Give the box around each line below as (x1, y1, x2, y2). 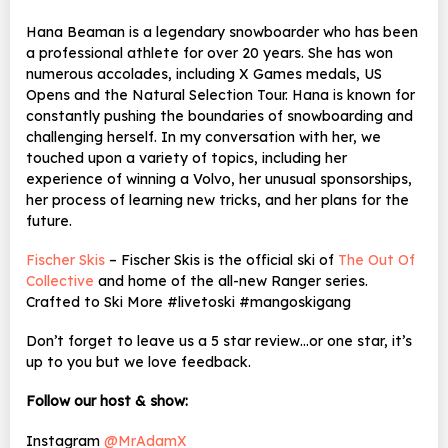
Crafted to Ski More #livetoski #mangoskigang (26, 292, 351, 311)
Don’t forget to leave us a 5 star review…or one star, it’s (26, 332, 412, 351)
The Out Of (338, 250, 415, 269)
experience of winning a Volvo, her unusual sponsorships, (26, 169, 412, 188)
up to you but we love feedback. (26, 353, 251, 372)
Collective (26, 271, 94, 290)
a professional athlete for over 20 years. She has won (26, 43, 393, 62)
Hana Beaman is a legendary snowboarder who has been (26, 22, 418, 41)
